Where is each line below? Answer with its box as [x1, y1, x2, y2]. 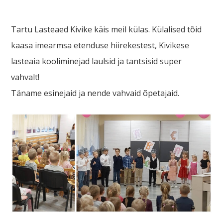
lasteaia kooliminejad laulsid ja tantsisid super [11, 55, 182, 67]
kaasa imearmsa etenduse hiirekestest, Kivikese [11, 39, 190, 51]
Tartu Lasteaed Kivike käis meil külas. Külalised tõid [11, 23, 202, 35]
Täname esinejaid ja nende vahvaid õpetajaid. [11, 87, 180, 99]
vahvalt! [11, 71, 40, 83]
